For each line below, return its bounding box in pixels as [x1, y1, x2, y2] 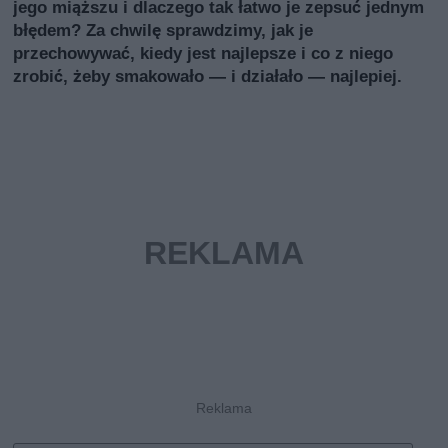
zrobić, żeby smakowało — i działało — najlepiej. [13, 66, 403, 86]
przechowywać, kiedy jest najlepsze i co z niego [13, 43, 394, 63]
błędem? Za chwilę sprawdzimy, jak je [13, 20, 314, 40]
